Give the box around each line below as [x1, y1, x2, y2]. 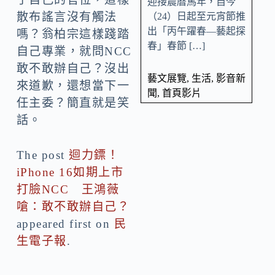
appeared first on [16, 217, 114, 230]
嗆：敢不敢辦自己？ [16, 199, 130, 213]
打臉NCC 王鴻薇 [16, 182, 120, 196]
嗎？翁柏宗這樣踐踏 [16, 27, 130, 41]
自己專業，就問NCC [16, 44, 132, 58]
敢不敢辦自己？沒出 [16, 61, 130, 75]
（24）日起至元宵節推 [147, 10, 246, 21]
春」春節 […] [147, 40, 205, 51]
